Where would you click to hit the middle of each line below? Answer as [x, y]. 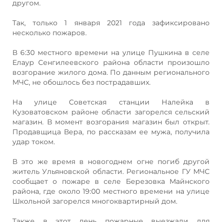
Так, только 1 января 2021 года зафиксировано [111, 23]
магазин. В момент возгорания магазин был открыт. [111, 122]
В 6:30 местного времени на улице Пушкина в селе [111, 52]
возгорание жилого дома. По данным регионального [111, 72]
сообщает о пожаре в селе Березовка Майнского [111, 181]
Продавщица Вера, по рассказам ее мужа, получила [111, 132]
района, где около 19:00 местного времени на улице [111, 191]
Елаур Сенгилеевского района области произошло [111, 62]
